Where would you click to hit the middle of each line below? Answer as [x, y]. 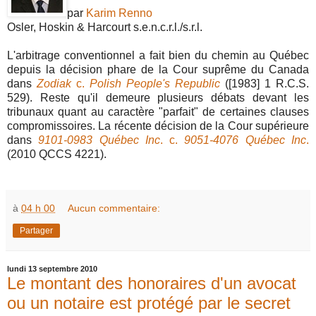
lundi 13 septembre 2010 [52, 269]
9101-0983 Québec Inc [99, 140]
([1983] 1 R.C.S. [265, 83]
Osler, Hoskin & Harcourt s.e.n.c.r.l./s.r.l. [105, 27]
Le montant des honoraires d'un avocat [152, 283]
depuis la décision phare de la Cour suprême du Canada [158, 69]
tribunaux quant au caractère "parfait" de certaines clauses [158, 111]
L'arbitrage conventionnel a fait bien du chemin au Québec [158, 55]
